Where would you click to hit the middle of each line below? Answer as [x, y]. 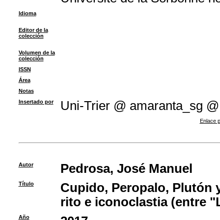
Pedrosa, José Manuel [126, 168]
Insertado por [36, 102]
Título [26, 184]
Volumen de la [37, 53]
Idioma [27, 13]
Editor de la [33, 30]
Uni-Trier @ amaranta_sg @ [139, 106]
